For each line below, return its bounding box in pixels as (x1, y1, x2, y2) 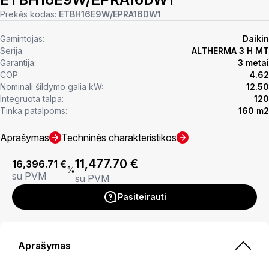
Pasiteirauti (117, 192, 166, 202)
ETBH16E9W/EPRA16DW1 (59, 9, 161, 19)
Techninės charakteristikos (61, 131, 177, 144)
